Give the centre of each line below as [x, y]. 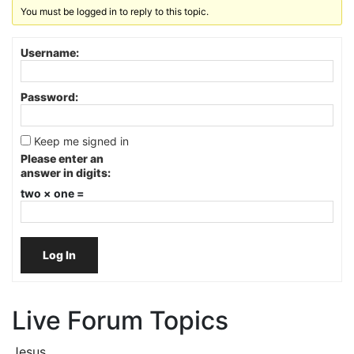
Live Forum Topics [120, 320]
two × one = [53, 193]
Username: [50, 52]
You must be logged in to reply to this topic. [115, 11]
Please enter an [62, 158]
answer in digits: [66, 172]
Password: [49, 96]
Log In [59, 254]
